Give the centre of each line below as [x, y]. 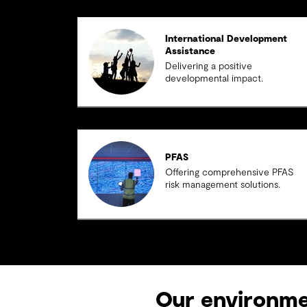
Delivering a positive [209, 66]
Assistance [191, 51]
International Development [226, 39]
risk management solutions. [223, 185]
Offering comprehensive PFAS [230, 173]
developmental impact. [214, 79]
